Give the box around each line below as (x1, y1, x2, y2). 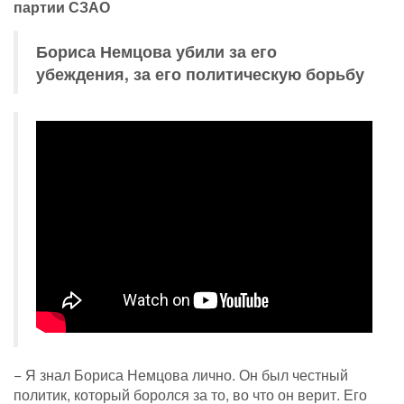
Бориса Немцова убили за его (36, 40, 277, 63)
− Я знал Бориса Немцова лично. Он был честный (14, 363, 348, 385)
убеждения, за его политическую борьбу (36, 62, 364, 86)
